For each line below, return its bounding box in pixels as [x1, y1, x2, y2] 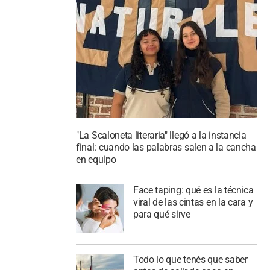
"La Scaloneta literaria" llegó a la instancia [76, 130, 246, 142]
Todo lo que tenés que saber [133, 253, 248, 265]
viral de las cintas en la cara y [133, 196, 253, 208]
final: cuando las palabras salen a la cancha [76, 142, 256, 154]
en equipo [76, 154, 116, 166]
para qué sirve [133, 209, 190, 220]
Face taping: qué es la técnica [133, 184, 254, 196]
